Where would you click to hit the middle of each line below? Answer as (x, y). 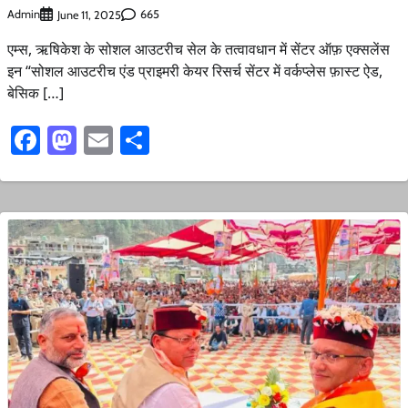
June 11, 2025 (89, 15)
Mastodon (139, 139)
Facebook (99, 139)
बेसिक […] (36, 92)
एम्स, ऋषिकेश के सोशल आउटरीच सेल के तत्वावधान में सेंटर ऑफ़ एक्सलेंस (199, 49)
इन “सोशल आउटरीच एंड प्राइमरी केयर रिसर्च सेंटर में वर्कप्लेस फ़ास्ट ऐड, (195, 71)
